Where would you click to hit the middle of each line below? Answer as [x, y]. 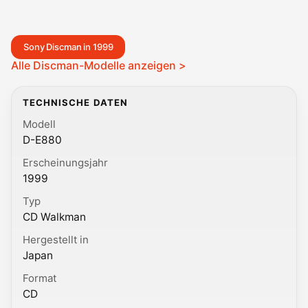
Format [40, 278]
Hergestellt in [56, 239]
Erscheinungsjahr [65, 162]
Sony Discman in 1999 [68, 47]
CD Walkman [54, 217]
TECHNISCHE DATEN [75, 103]
